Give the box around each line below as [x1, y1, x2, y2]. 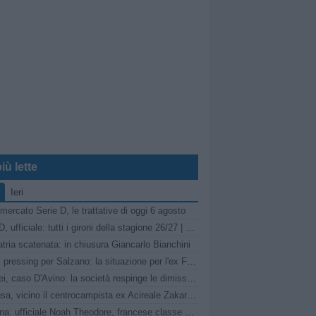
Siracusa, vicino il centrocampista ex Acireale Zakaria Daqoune [187, 290, 197, 300]
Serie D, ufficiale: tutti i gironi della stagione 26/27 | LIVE [186, 222, 195, 233]
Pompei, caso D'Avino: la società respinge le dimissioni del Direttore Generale [187, 273, 197, 284]
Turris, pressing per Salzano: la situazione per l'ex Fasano [187, 256, 197, 267]
